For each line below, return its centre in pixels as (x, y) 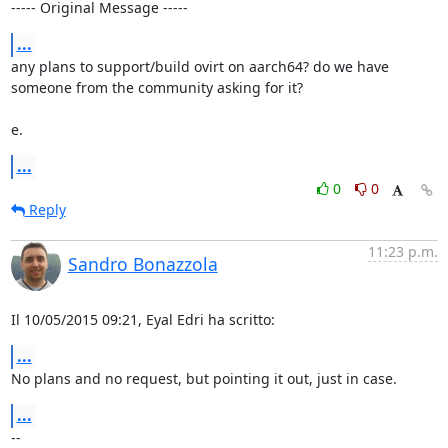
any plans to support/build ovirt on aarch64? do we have (199, 66)
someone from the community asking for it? (156, 87)
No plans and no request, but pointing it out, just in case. (203, 378)
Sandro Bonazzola (142, 263)
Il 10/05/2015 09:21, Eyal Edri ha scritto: (142, 319)
